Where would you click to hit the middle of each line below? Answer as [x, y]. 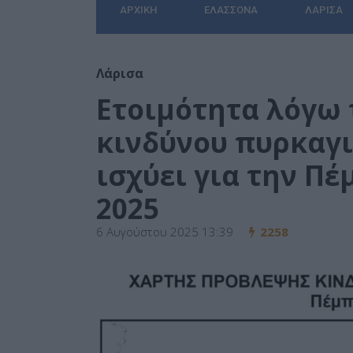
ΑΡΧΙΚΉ [138, 10]
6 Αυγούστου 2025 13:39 [165, 232]
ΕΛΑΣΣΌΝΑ [231, 10]
